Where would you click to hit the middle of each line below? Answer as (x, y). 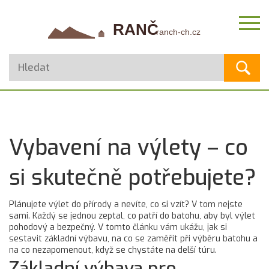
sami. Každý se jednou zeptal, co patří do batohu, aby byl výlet (132, 216)
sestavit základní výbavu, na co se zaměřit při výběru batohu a (133, 239)
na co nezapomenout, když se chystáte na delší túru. (113, 250)
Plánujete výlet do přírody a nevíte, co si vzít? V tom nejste (126, 204)
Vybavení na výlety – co (128, 148)
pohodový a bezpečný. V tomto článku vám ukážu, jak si (118, 227)
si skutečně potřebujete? (133, 178)
